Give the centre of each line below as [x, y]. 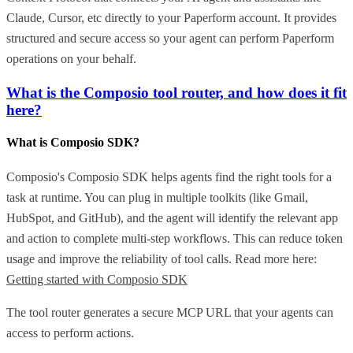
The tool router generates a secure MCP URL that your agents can [170, 312]
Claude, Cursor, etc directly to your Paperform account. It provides [171, 18]
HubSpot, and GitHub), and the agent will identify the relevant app [172, 217]
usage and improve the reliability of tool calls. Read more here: [162, 258]
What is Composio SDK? [73, 143]
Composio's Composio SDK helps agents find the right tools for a [169, 176]
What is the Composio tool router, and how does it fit [176, 93]
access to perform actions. [70, 333]
